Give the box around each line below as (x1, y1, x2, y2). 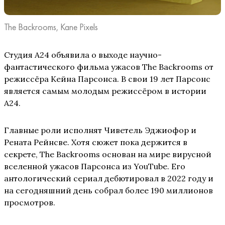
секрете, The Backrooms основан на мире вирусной (4, 149, 211, 160)
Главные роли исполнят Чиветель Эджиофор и (4, 125, 196, 136)
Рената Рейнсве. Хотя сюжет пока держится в (4, 137, 187, 148)
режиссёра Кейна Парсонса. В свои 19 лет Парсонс (4, 74, 210, 84)
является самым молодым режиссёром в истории (4, 86, 206, 96)
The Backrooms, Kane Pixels (4, 21, 98, 33)
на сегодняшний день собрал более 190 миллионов (4, 185, 213, 196)
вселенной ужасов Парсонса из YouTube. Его (4, 161, 185, 172)
